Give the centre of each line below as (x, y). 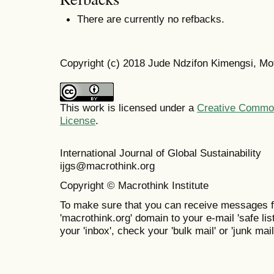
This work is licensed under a (128, 107)
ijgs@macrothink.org (107, 165)
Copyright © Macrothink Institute (134, 185)
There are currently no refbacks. (151, 19)
